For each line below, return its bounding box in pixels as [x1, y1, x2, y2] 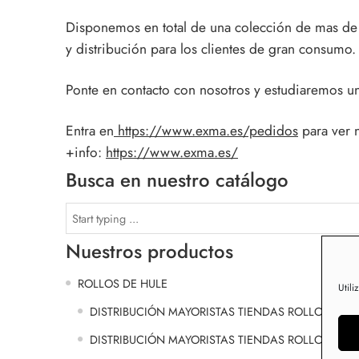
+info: [66, 141, 106, 163]
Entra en [66, 119, 114, 141]
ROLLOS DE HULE [78, 275, 167, 292]
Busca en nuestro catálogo [66, 166, 288, 195]
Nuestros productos [66, 237, 233, 266]
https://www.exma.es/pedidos [114, 119, 298, 141]
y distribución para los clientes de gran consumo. [66, 38, 356, 59]
